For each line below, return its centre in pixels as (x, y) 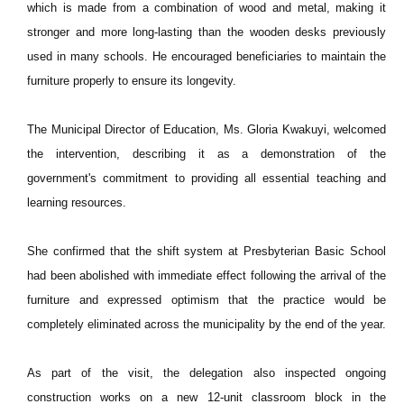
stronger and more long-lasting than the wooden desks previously (207, 32)
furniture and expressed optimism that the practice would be (207, 300)
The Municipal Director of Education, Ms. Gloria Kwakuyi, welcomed (207, 129)
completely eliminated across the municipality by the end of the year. (207, 324)
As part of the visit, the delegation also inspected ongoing (207, 373)
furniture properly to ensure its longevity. (132, 81)
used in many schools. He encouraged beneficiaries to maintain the (207, 56)
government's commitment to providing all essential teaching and (207, 178)
